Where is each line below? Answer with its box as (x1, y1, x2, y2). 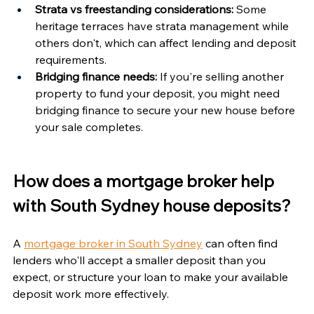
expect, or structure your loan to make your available (13, 269, 291, 284)
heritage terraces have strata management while (35, 18, 292, 33)
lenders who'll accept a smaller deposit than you (13, 252, 268, 267)
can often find (203, 235, 280, 250)
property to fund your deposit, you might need (35, 86, 282, 100)
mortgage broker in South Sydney (24, 235, 203, 250)
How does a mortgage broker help (13, 170, 278, 191)
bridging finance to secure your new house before (35, 102, 298, 117)
